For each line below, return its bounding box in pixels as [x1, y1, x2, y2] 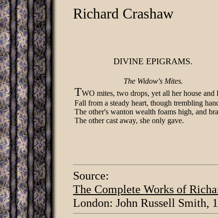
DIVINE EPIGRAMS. [113, 56, 193, 66]
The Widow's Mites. [123, 77, 183, 85]
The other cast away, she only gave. [74, 116, 184, 125]
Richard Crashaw [73, 5, 174, 21]
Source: [73, 169, 109, 182]
